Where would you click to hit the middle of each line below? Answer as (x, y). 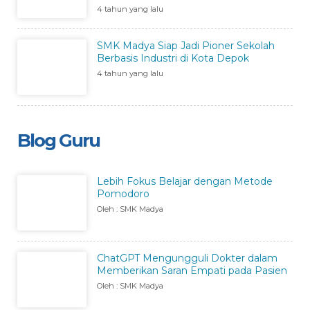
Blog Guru (58, 140)
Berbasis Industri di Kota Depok (173, 58)
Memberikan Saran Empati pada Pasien (192, 270)
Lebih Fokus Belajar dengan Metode (185, 181)
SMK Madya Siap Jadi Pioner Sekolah (186, 45)
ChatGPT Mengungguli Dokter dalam (187, 258)
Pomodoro (123, 193)
